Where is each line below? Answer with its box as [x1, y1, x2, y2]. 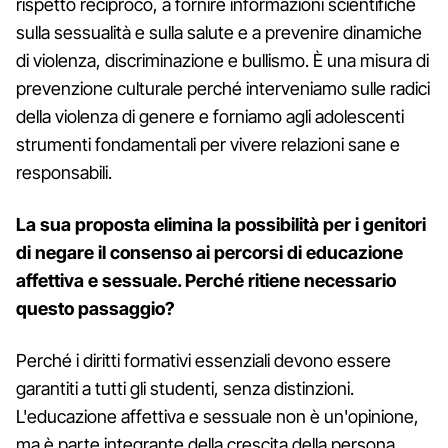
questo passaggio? [16, 297, 175, 319]
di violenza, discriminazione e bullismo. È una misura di [16, 49, 429, 71]
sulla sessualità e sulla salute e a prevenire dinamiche [16, 21, 422, 43]
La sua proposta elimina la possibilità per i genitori [16, 213, 426, 235]
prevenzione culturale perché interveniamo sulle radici [16, 77, 430, 99]
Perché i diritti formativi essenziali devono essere [16, 349, 391, 371]
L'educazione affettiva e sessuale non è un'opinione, [16, 405, 419, 427]
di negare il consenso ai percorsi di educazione [16, 241, 403, 263]
